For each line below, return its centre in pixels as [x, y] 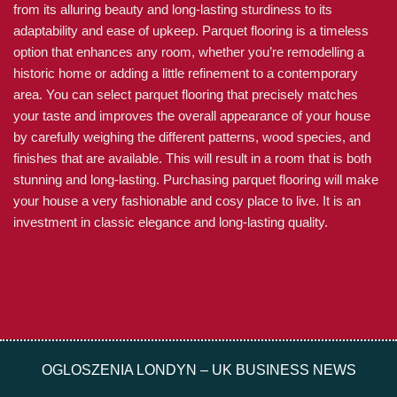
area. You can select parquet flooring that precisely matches [186, 94]
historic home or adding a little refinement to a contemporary [186, 73]
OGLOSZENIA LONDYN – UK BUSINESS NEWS [198, 370]
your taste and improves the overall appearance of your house [192, 116]
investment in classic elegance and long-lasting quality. [171, 222]
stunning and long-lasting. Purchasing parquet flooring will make [196, 179]
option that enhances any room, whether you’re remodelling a [189, 52]
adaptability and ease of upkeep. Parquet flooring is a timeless [191, 31]
